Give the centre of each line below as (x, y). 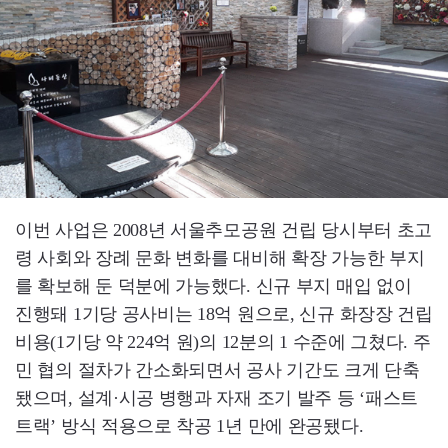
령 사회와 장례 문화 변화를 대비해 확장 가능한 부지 (220, 258)
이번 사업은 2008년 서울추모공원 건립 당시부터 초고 (224, 230)
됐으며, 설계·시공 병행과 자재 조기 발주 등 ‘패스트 (217, 398)
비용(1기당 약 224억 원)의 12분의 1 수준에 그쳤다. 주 (223, 342)
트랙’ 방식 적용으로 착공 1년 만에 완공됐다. (189, 426)
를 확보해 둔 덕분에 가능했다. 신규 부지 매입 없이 (213, 286)
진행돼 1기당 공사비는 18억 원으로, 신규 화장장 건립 (224, 314)
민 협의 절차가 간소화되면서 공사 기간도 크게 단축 (217, 370)
